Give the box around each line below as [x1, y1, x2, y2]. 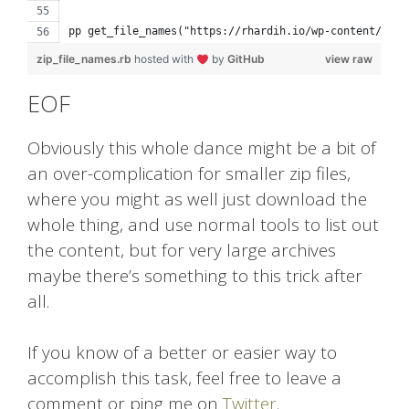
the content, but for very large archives [27, 238, 336, 263]
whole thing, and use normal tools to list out [27, 213, 379, 237]
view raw [325, 52, 372, 67]
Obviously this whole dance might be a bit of [27, 136, 376, 161]
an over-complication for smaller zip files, [27, 162, 351, 186]
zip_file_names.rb [37, 52, 134, 67]
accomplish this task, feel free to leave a [27, 366, 341, 391]
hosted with [134, 52, 196, 67]
